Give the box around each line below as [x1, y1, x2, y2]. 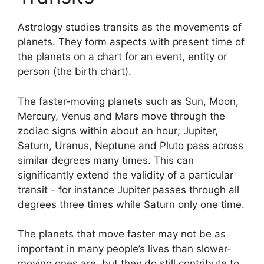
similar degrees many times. [18, 154, 151, 166]
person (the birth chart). [18, 65, 131, 77]
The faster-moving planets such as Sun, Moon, [18, 95, 239, 107]
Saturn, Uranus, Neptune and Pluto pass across [18, 139, 243, 151]
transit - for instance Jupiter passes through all [18, 183, 239, 196]
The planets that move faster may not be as [18, 228, 226, 240]
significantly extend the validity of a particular [18, 169, 233, 181]
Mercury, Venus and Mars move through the [18, 110, 225, 122]
